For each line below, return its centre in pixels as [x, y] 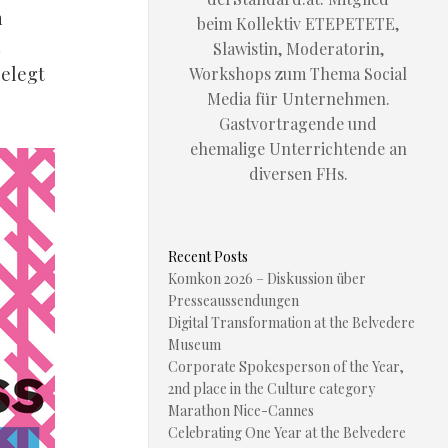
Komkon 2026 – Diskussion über [267, 278]
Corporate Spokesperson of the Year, [286, 366]
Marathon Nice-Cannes [241, 410]
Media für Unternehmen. [298, 98]
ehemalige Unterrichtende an [298, 148]
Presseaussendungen [233, 300]
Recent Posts [208, 256]
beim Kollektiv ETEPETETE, [298, 23]
